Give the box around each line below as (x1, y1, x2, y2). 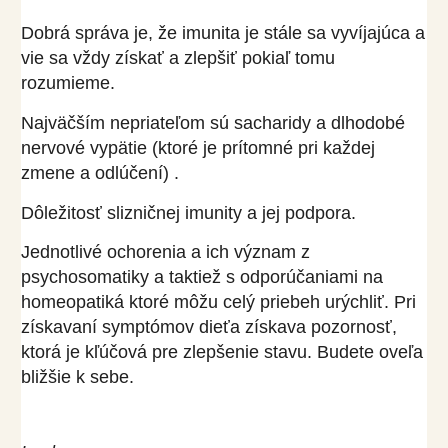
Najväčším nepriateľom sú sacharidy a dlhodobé (20, 112, 405, 133)
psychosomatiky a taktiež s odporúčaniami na (20, 267, 383, 288)
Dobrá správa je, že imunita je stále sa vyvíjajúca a (20, 22, 425, 43)
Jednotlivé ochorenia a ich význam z (20, 242, 310, 263)
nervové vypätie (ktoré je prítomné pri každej (20, 137, 375, 158)
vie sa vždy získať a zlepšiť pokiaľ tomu (20, 47, 335, 68)
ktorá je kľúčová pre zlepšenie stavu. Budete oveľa (20, 342, 423, 363)
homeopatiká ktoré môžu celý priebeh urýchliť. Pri (20, 292, 416, 313)
